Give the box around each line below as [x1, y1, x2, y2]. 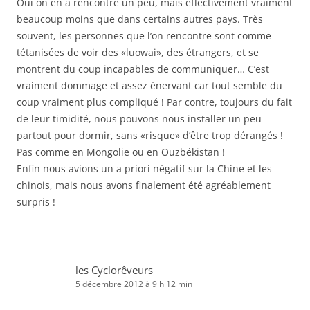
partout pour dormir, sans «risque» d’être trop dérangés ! [17, 129, 283, 143]
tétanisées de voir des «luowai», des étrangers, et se [17, 46, 259, 60]
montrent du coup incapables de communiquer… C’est [17, 62, 269, 76]
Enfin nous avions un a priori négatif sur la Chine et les [17, 162, 272, 176]
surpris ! [17, 195, 55, 209]
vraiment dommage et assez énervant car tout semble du [17, 79, 282, 93]
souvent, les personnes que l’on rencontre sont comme [17, 29, 271, 43]
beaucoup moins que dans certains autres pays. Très [17, 12, 263, 26]
